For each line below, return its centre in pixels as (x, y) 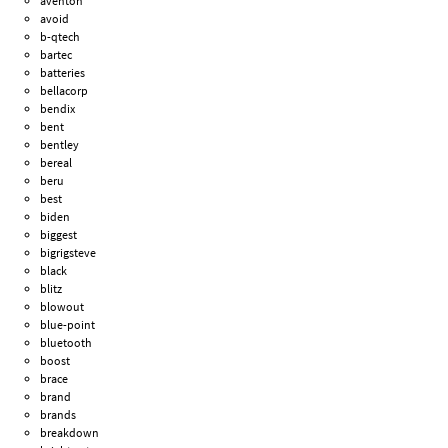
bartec (56, 55)
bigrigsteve (68, 253)
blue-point (68, 325)
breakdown (70, 433)
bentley (60, 145)
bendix (58, 109)
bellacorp (64, 91)
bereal (56, 163)
